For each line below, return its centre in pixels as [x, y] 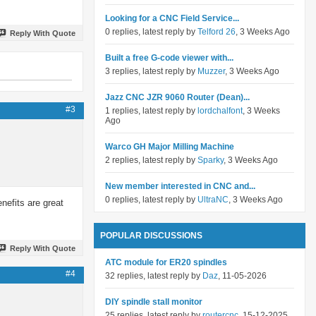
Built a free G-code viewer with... [169, 58]
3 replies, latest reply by [151, 71]
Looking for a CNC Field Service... [172, 18]
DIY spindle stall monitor [154, 302]
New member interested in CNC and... [180, 186]
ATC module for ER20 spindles [166, 262]
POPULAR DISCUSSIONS [151, 236]
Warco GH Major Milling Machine [170, 147]
